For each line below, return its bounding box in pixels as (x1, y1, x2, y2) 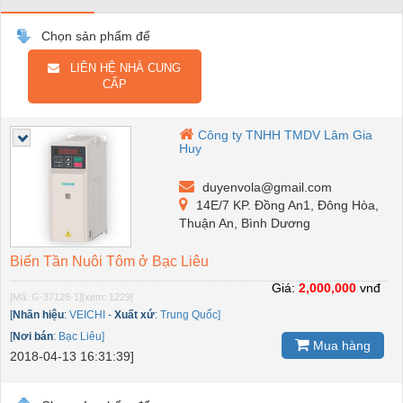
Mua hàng (309, 338, 371, 354)
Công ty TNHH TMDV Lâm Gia (198, 127, 373, 142)
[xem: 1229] (82, 291, 133, 302)
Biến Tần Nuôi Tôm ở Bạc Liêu (10, 253, 209, 269)
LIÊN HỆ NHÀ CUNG (59, 60, 182, 75)
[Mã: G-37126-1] (10, 291, 82, 302)
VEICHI (69, 308, 105, 321)
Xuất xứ (114, 308, 155, 321)
